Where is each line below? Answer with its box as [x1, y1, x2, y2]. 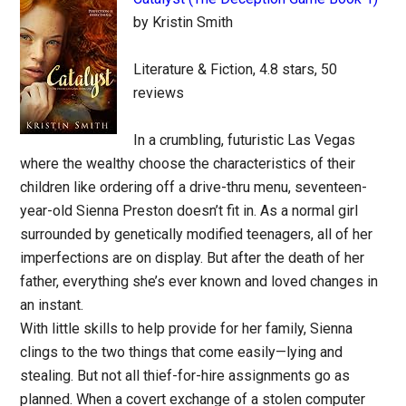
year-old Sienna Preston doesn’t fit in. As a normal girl [20, 202, 359, 219]
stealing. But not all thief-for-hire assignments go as [20, 367, 351, 384]
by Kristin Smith [133, 14, 234, 31]
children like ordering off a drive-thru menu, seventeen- [20, 179, 368, 196]
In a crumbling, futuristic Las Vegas [133, 131, 356, 149]
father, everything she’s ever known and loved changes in [20, 273, 379, 290]
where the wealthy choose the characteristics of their [20, 155, 356, 172]
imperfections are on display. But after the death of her [20, 249, 365, 266]
